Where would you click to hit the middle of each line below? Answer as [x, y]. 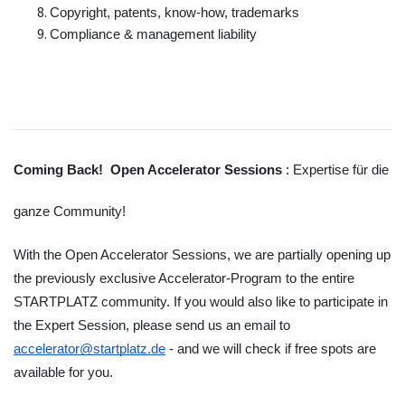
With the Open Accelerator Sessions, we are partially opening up [202, 255]
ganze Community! [70, 212]
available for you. [63, 372]
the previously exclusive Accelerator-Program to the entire [184, 278]
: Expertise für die [337, 170]
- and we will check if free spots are [271, 349]
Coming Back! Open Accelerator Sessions [150, 170]
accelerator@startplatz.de [89, 349]
